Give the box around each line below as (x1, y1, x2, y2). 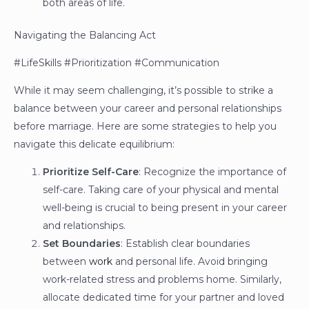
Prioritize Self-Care (43, 166, 139, 179)
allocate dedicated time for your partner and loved (43, 291, 284, 304)
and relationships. (43, 219, 126, 232)
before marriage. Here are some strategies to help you (14, 120, 277, 133)
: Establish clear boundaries (121, 237, 250, 250)
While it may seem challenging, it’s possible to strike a (14, 84, 273, 97)
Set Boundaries (43, 237, 121, 250)
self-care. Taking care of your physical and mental (43, 183, 279, 197)
